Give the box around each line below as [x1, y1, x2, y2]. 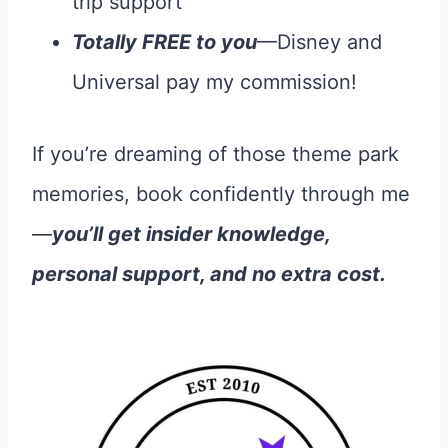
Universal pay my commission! [72, 70, 357, 94]
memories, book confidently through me [32, 182, 410, 206]
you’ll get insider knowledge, [52, 222, 330, 246]
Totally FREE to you [72, 30, 257, 54]
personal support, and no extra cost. [32, 262, 386, 286]
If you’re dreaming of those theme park [32, 142, 399, 166]
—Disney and [257, 30, 382, 54]
